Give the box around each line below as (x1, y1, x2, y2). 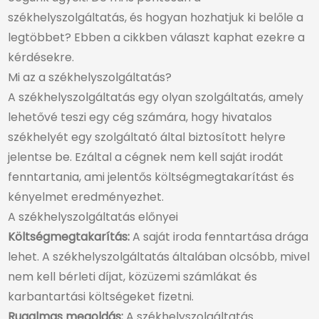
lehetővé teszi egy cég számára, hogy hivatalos (8, 109, 272, 126)
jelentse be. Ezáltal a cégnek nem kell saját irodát (8, 149, 283, 166)
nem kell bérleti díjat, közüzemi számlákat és (8, 268, 257, 286)
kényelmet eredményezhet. (8, 189, 164, 206)
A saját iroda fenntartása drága (130, 229, 308, 246)
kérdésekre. (8, 49, 74, 66)
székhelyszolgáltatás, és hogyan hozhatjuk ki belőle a (8, 9, 303, 26)
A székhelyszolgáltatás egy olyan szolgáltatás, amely (8, 89, 303, 106)
